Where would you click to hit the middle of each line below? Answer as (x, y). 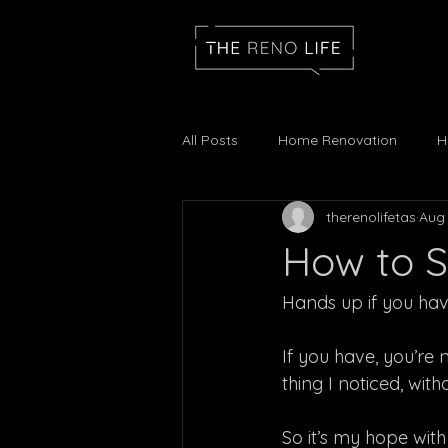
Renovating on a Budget (302, 219)
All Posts (210, 139)
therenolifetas (371, 216)
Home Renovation (337, 139)
